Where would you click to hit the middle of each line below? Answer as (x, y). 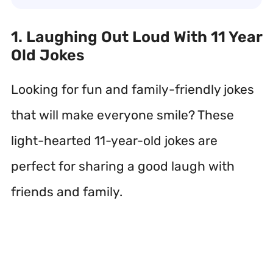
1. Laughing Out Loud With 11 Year (136, 37)
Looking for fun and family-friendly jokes (133, 89)
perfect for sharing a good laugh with (123, 166)
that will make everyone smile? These (122, 115)
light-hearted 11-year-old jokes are (114, 140)
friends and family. (67, 192)
